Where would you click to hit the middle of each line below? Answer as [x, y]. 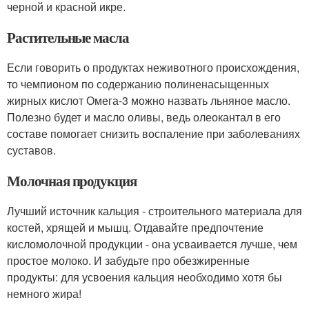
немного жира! [44, 294]
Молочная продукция [72, 181]
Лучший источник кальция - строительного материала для [154, 211]
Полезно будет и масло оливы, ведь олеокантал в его [144, 117]
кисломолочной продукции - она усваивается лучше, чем [152, 244]
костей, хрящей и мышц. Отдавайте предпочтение [135, 228]
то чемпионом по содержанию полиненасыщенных [138, 84]
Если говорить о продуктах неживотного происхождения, [153, 68]
